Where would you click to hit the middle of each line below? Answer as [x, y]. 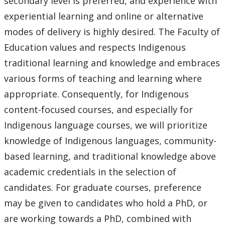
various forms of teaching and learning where [103, 79]
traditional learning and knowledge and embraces [112, 63]
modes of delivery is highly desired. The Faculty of [112, 32]
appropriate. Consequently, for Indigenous [96, 94]
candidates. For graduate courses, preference [103, 188]
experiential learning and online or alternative [104, 16]
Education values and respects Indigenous [95, 47]
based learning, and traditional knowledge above [110, 156]
